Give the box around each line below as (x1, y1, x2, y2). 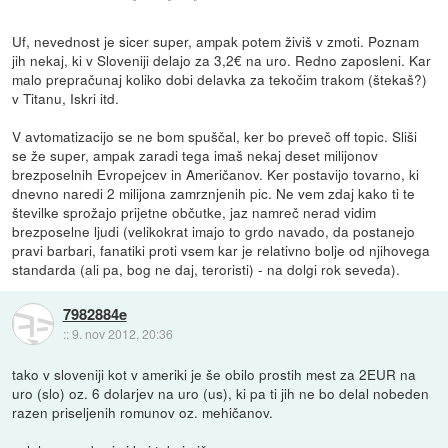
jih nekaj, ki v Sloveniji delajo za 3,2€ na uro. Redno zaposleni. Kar (12, 49, 432, 70)
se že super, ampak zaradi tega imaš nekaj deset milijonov (12, 144, 379, 165)
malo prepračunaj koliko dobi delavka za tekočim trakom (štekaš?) (12, 68, 428, 89)
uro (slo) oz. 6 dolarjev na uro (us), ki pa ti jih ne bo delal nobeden (12, 382, 430, 403)
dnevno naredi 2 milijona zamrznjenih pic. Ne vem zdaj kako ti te (12, 182, 416, 203)
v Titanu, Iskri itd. (12, 87, 120, 108)
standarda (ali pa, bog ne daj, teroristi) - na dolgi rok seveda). (12, 258, 401, 279)
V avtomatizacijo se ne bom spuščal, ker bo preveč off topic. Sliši (12, 125, 418, 146)
